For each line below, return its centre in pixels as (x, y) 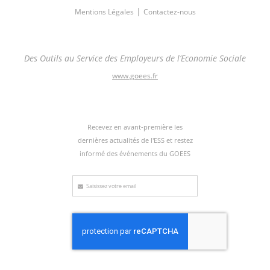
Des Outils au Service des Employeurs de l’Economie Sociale (135, 58)
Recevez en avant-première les (135, 127)
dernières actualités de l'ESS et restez (135, 140)
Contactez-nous (169, 12)
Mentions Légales (104, 12)
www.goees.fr (135, 76)
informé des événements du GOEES (135, 154)
